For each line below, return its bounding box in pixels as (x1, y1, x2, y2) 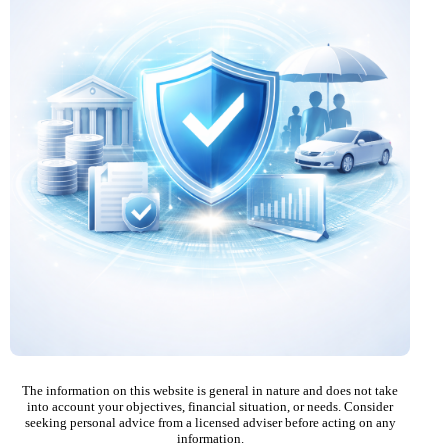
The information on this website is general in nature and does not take (22, 382, 398, 398)
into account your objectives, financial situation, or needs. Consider (27, 398, 393, 414)
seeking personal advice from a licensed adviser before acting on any (24, 414, 396, 430)
